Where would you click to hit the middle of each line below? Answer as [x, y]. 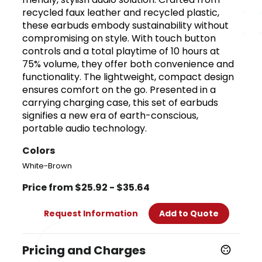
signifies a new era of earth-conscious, [111, 116]
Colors [39, 151]
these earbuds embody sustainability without [126, 25]
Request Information [91, 213]
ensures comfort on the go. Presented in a [119, 90]
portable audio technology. [85, 128]
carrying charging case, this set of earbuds [120, 103]
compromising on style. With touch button [119, 38]
